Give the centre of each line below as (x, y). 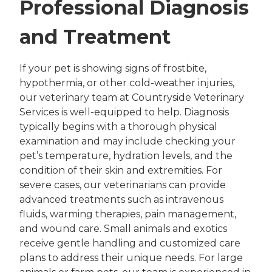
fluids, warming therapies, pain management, (128, 214)
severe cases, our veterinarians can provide (123, 185)
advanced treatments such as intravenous (121, 199)
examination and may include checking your (127, 141)
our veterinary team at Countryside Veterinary (132, 97)
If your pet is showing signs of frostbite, (113, 68)
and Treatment (95, 36)
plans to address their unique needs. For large (131, 257)
